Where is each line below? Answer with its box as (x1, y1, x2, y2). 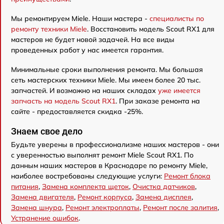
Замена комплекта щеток (42, 182, 129, 191)
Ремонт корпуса (77, 192, 132, 201)
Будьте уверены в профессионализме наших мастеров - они (11, 140, 219, 149)
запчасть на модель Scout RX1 (11, 96, 115, 105)
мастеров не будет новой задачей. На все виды (11, 35, 174, 44)
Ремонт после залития (143, 203, 217, 212)
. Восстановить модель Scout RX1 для (87, 24, 214, 33)
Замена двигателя (11, 192, 74, 201)
